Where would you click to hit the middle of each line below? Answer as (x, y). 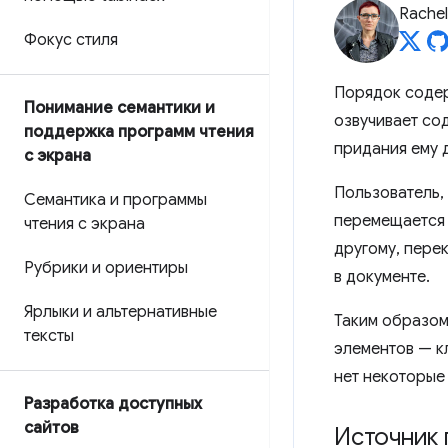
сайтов (51, 428)
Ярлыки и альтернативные (120, 312)
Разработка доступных (113, 404)
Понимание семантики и (119, 108)
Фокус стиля (71, 40)
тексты (49, 336)
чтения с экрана (84, 224)
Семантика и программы (115, 200)
